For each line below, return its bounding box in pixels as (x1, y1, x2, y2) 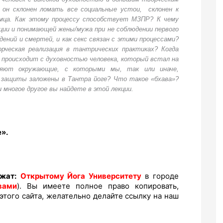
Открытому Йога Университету (20, 171, 141, 181)
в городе (141, 171, 179, 181)
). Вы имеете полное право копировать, (17, 181, 179, 191)
